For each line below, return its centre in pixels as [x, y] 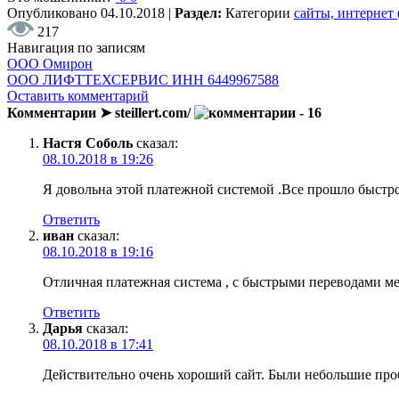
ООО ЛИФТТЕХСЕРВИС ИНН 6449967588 [143, 79]
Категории [260, 12]
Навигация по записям [76, 47]
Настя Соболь [88, 142]
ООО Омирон [50, 63]
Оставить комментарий [78, 95]
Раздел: [200, 12]
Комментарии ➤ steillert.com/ [101, 112]
